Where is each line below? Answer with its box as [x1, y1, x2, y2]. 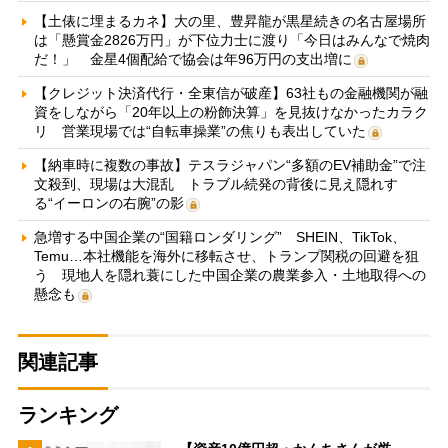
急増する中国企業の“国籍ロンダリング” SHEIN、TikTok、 [33, 229, 406, 246]
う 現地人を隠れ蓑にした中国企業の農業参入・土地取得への [33, 267, 426, 284]
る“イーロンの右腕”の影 [33, 195, 184, 212]
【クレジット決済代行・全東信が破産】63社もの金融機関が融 [33, 85, 428, 102]
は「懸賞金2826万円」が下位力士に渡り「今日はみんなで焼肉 [33, 32, 430, 49]
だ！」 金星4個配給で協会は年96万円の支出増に [33, 51, 352, 68]
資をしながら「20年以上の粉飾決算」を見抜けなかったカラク [33, 104, 428, 121]
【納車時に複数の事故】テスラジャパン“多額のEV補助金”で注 [33, 157, 426, 174]
